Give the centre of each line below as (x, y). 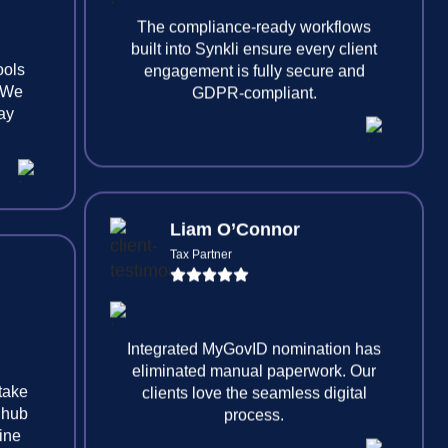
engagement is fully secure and (254, 120)
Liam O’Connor (235, 278)
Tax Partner (201, 303)
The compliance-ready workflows (254, 76)
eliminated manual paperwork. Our (254, 420)
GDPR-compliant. (254, 142)
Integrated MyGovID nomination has (254, 398)
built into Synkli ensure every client (254, 98)
